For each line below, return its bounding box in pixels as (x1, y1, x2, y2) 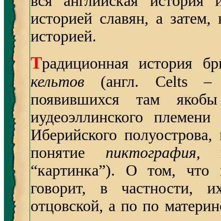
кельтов (31, 73, 84, 90)
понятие (31, 144, 106, 161)
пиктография (105, 144, 196, 161)
